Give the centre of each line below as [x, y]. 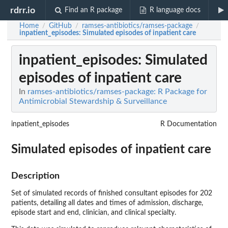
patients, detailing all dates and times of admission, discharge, [107, 203]
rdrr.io [23, 10]
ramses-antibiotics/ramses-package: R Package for [117, 92]
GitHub [60, 26]
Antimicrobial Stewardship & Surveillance [93, 102]
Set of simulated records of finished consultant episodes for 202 [112, 194]
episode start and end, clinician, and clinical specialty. [94, 213]
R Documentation [189, 124]
